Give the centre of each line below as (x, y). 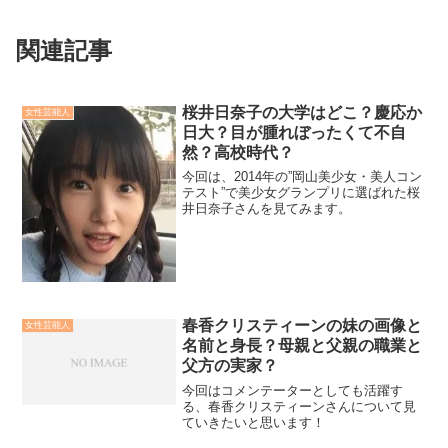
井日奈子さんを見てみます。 (267, 209)
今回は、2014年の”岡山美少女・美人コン (302, 177)
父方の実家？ (230, 366)
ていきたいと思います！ (254, 422)
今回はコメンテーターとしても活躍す (293, 390)
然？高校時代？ (238, 152)
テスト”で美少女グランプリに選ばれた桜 (301, 193)
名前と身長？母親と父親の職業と (302, 346)
